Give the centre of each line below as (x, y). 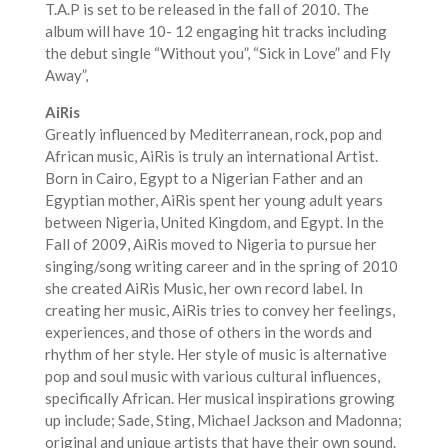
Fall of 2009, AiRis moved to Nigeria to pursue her (210, 244)
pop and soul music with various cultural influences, (212, 376)
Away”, (66, 75)
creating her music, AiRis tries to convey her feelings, (219, 310)
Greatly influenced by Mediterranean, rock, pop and (213, 134)
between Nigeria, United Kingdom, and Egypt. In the (214, 222)
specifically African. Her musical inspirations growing (219, 398)
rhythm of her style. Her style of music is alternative (215, 354)
